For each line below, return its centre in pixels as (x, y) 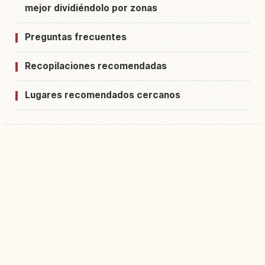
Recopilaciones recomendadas (96, 66)
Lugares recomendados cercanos (103, 95)
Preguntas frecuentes (76, 37)
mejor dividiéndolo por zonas (91, 8)
